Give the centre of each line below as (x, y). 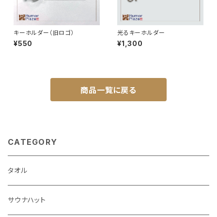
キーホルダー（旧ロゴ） (44, 33)
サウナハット (27, 200)
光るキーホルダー (141, 33)
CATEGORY (33, 142)
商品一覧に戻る (108, 90)
